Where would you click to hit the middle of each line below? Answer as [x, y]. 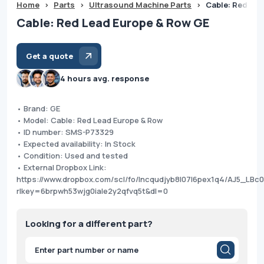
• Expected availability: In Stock [76, 143]
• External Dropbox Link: [62, 167]
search [36, 253]
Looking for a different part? [89, 223]
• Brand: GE [38, 108]
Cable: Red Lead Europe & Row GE [113, 22]
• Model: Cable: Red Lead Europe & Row [90, 120]
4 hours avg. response [105, 78]
